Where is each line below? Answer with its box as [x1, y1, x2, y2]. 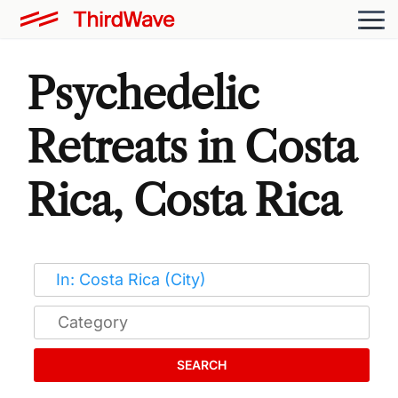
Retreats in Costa [27, 120, 355, 173]
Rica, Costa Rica [27, 173, 340, 227]
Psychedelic [27, 67, 259, 120]
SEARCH [177, 356, 227, 372]
